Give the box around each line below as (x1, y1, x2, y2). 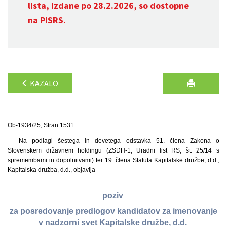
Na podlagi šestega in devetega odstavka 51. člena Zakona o (18, 137, 219, 144)
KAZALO (28, 78, 58, 88)
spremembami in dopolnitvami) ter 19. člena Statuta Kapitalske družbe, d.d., (8, 157, 219, 164)
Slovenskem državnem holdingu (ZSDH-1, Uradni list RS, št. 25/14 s (8, 147, 219, 154)
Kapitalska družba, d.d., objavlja (8, 166, 95, 173)
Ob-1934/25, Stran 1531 (8, 122, 74, 129)
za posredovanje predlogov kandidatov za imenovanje (10, 207, 217, 216)
